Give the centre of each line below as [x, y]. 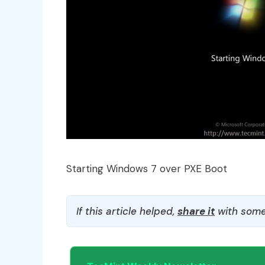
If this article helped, [127, 211]
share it [196, 211]
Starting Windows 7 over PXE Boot [147, 168]
